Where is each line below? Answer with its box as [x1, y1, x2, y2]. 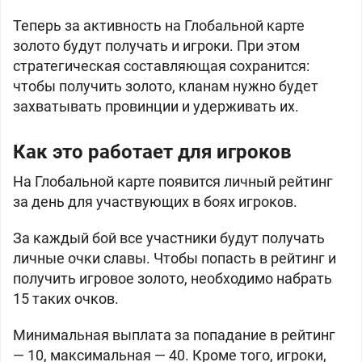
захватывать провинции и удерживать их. [13, 98, 299, 115]
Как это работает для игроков [13, 141, 292, 163]
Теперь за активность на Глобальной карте [13, 17, 305, 34]
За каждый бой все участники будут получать [13, 229, 325, 246]
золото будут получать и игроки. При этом [13, 37, 300, 54]
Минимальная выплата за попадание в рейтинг [13, 326, 335, 343]
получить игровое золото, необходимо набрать [13, 270, 332, 287]
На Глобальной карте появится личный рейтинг [13, 173, 333, 190]
